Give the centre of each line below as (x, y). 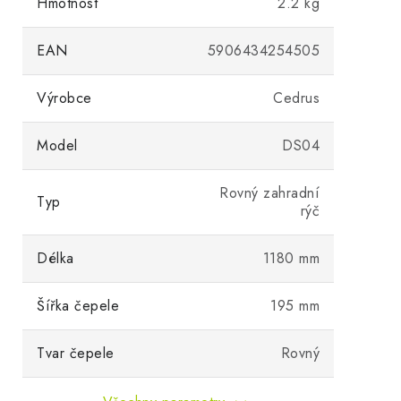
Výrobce (64, 98)
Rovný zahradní (269, 193)
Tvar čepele (76, 353)
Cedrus (296, 98)
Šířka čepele (78, 306)
